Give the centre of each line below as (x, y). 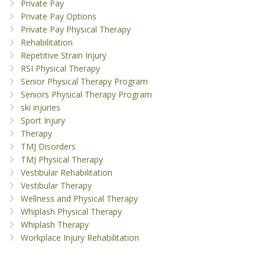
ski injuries (41, 108)
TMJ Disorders (48, 147)
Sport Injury (43, 121)
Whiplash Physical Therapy (71, 212)
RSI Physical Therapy (60, 69)
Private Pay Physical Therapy (76, 30)
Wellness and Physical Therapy (79, 199)
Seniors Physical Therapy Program (86, 95)
